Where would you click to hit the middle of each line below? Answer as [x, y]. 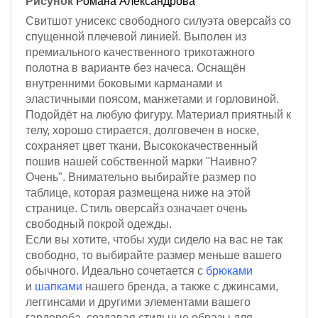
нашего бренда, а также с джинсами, [180, 286]
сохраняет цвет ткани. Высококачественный [142, 146]
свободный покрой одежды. [99, 224]
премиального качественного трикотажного [140, 52]
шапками [59, 286]
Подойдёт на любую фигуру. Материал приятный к [158, 114]
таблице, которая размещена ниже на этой [138, 192]
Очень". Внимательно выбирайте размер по [141, 177]
